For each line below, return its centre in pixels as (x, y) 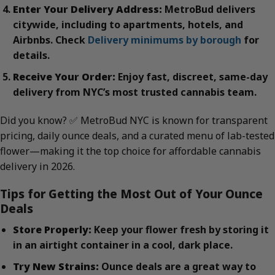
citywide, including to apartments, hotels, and (128, 25)
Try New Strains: (56, 266)
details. (31, 56)
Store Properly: (52, 230)
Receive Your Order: (64, 76)
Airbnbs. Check (50, 40)
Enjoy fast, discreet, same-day (191, 76)
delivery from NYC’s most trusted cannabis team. (134, 92)
